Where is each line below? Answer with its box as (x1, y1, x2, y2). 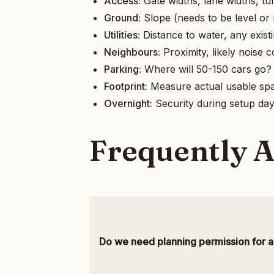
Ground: (104, 11, 141, 24)
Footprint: (104, 80, 147, 92)
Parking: (104, 62, 141, 75)
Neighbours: (104, 45, 160, 58)
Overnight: (104, 97, 152, 109)
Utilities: (104, 28, 140, 41)
